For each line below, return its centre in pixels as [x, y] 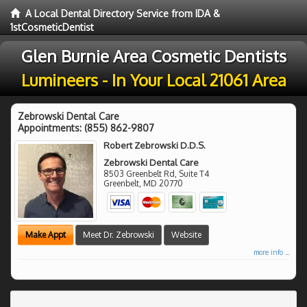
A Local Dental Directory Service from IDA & [123, 13]
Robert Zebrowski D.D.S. [155, 145]
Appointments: [51, 128]
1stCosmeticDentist [52, 27]
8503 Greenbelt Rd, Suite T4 [157, 174]
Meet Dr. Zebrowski [119, 234]
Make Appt [46, 234]
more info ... [271, 252]
